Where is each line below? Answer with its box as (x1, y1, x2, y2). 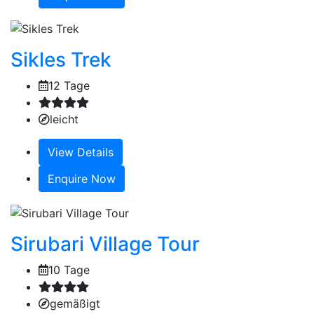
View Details (48, 145, 114, 160)
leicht (50, 112, 78, 127)
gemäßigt (50, 296, 100, 310)
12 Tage (48, 78, 90, 93)
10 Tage (48, 262, 90, 277)
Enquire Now (48, 172, 116, 186)
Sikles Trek (11, 48, 111, 72)
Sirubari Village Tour (11, 231, 200, 256)
